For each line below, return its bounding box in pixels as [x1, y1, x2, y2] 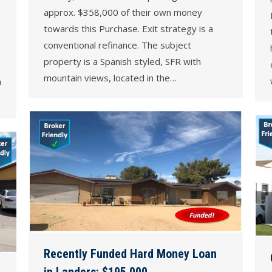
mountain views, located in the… [44, 72, 177, 84]
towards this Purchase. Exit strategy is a [44, 22, 213, 35]
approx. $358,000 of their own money [44, 6, 202, 19]
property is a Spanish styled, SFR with [44, 55, 201, 68]
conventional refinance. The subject [44, 39, 191, 52]
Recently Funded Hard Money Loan [44, 246, 217, 261]
